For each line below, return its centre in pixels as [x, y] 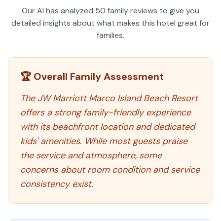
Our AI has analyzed [58, 11]
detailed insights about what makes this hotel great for [110, 23]
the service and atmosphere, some [91, 155]
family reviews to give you [152, 11]
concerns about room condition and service [110, 170]
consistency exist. [57, 184]
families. [110, 35]
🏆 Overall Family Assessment [92, 76]
